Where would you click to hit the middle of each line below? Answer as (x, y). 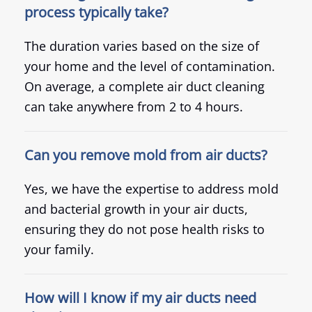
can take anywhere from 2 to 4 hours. (134, 107)
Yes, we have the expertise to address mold (151, 189)
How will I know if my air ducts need (140, 298)
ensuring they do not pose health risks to (145, 229)
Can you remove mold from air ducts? (146, 155)
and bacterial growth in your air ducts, (136, 209)
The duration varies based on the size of (142, 46)
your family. (59, 250)
